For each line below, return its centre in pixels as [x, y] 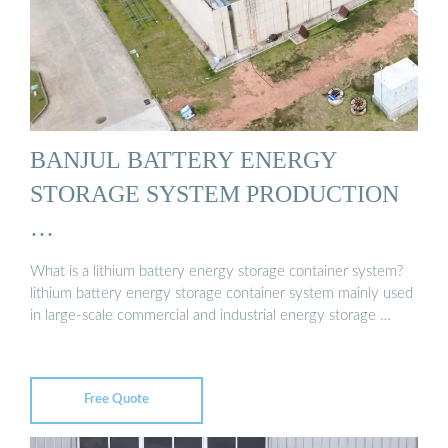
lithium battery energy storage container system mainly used [221, 293]
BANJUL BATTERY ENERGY [183, 160]
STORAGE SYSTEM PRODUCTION [214, 194]
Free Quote [116, 400]
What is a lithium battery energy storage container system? [216, 271]
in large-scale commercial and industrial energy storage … [210, 315]
